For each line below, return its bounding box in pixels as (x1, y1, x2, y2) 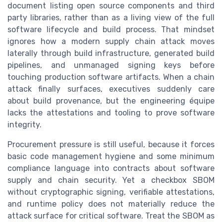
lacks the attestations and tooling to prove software (7, 108, 215, 117)
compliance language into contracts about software (7, 163, 215, 173)
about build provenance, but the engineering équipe (7, 96, 215, 106)
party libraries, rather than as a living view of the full (7, 12, 215, 22)
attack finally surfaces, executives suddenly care (7, 84, 215, 94)
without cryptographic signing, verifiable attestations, (7, 187, 215, 197)
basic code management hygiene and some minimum (7, 151, 215, 161)
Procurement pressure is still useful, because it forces (7, 139, 215, 149)
